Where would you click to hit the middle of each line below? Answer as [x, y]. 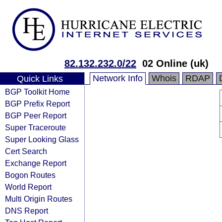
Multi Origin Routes [39, 199]
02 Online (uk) [175, 63]
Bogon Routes [30, 175]
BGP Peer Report [36, 115]
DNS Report [27, 211]
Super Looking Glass [42, 139]
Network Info [118, 78]
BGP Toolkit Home [37, 92]
